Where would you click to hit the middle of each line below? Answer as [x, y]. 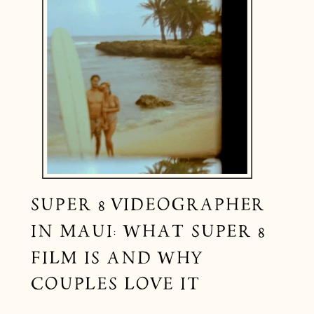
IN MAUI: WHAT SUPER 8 [148, 231]
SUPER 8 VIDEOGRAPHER [148, 205]
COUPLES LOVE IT [115, 284]
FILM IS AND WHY [116, 258]
